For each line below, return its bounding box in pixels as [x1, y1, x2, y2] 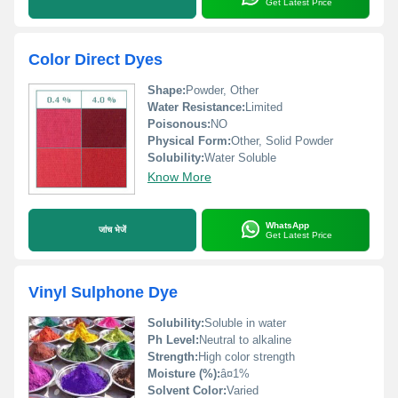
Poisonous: [147, 117, 211, 131]
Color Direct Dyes [28, 51, 163, 68]
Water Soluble [204, 151, 276, 164]
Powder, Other [186, 84, 259, 97]
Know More [147, 170, 211, 184]
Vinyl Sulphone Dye [28, 283, 178, 301]
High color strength [198, 350, 295, 363]
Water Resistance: [147, 100, 245, 114]
